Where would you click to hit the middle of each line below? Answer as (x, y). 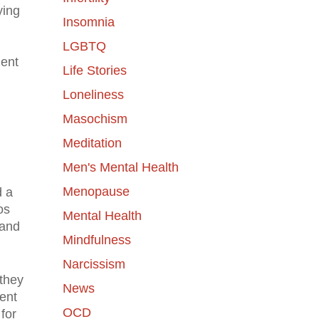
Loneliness (93, 94)
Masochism (95, 119)
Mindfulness (96, 240)
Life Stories (94, 70)
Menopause (96, 191)
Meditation (92, 143)
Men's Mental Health (120, 167)
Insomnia (88, 22)
